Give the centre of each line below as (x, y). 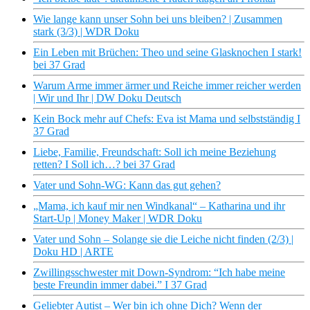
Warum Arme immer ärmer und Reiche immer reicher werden (167, 86)
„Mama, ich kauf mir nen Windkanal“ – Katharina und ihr (159, 206)
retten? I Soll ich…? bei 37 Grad (104, 165)
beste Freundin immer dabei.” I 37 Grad (120, 285)
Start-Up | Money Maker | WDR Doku (118, 219)
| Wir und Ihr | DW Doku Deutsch (107, 98)
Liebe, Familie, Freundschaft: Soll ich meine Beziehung (155, 152)
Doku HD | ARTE (73, 252)
